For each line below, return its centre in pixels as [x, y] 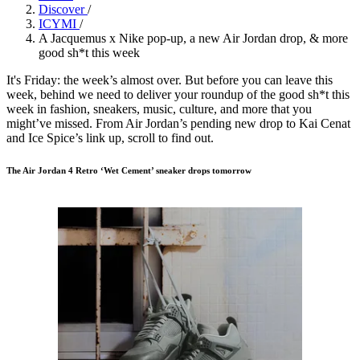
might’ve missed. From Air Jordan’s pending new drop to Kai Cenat [178, 124]
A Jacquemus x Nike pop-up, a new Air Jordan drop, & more [193, 39]
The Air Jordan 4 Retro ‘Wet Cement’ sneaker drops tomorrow [129, 171]
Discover [63, 10]
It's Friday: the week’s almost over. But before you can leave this [170, 80]
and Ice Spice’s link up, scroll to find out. [110, 138]
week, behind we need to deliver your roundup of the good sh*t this [178, 95]
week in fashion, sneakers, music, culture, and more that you [159, 109]
